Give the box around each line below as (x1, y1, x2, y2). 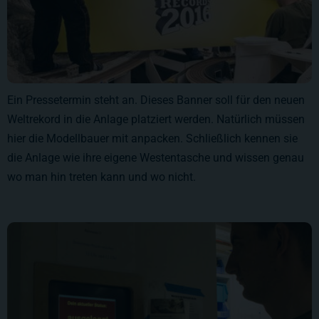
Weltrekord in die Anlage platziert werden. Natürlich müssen (7, 112, 305, 126)
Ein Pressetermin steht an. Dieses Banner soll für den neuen (7, 93, 305, 107)
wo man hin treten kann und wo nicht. (7, 169, 196, 184)
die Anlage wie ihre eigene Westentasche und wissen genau (7, 150, 304, 164)
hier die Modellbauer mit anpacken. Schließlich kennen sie (7, 131, 298, 145)
